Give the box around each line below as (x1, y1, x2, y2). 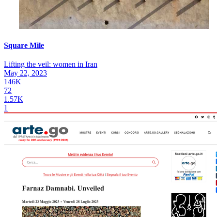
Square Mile (4, 41, 44, 49)
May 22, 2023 (4, 69, 47, 77)
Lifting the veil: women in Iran (4, 60, 97, 69)
